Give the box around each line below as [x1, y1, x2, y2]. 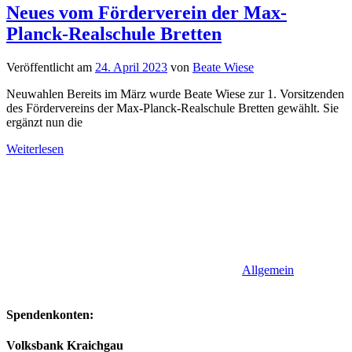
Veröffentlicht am [6, 60, 95, 74]
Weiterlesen [6, 141, 64, 156]
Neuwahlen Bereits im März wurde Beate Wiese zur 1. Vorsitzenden [6, 86, 344, 101]
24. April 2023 [95, 60, 167, 74]
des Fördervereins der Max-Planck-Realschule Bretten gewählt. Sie [6, 101, 339, 115]
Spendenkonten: [6, 308, 93, 322]
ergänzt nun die [6, 115, 82, 129]
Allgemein [242, 262, 294, 277]
